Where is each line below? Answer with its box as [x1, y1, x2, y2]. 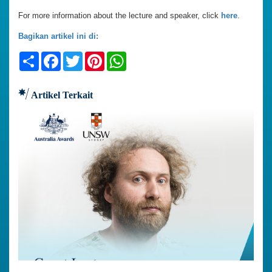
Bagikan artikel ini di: [18, 32, 98, 41]
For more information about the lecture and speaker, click [18, 11, 221, 21]
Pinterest [104, 50, 145, 63]
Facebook [61, 50, 106, 63]
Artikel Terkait [29, 90, 93, 101]
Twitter [83, 50, 115, 63]
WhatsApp [126, 50, 174, 63]
